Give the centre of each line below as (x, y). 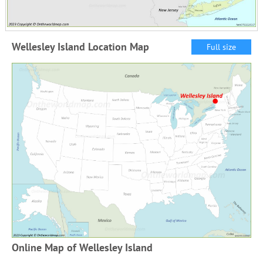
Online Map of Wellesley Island (82, 248)
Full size (222, 47)
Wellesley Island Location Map (80, 47)
